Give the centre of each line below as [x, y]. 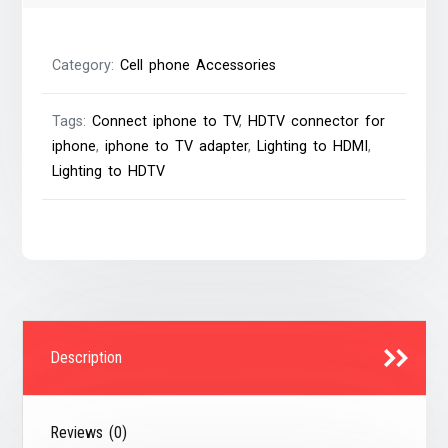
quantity [271, 74]
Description [86, 358]
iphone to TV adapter [177, 147]
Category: [86, 66]
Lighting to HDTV [109, 172]
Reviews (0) [89, 433]
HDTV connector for [317, 122]
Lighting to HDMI [313, 147]
